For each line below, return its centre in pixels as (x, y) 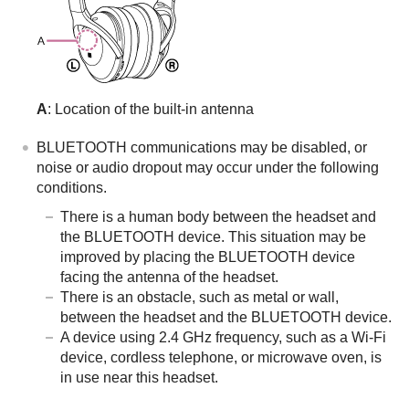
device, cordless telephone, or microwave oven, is (221, 357)
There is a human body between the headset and (218, 216)
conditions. (72, 187)
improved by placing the (139, 257)
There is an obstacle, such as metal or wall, (199, 297)
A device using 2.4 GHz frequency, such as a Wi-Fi (223, 337)
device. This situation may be (270, 236)
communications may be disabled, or (247, 147)
